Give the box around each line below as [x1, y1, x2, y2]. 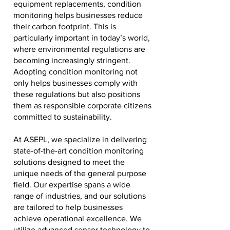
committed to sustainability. [13, 112, 112, 121]
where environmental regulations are [13, 45, 145, 53]
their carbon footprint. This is [13, 22, 116, 31]
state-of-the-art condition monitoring [13, 146, 144, 155]
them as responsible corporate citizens [13, 101, 151, 110]
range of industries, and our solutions [13, 191, 146, 200]
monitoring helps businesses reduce [13, 11, 143, 20]
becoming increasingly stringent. [13, 56, 130, 65]
